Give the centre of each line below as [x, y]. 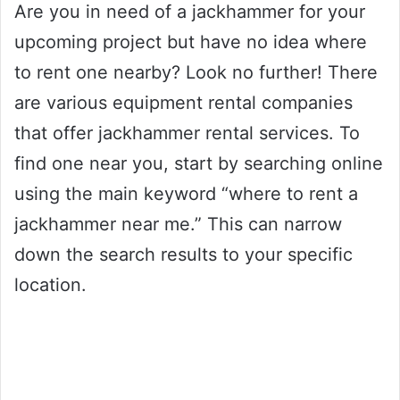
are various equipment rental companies [183, 103]
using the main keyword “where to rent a [186, 194]
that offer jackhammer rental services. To [187, 133]
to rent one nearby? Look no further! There [196, 73]
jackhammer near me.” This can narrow [178, 225]
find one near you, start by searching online [199, 164]
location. [50, 285]
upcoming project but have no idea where [191, 42]
